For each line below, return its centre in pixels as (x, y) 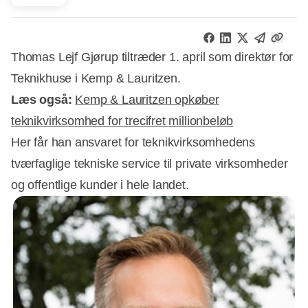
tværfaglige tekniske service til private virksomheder (150, 163)
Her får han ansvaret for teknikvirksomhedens (133, 142)
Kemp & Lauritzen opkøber (147, 99)
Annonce (179, 198)
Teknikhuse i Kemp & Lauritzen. (96, 78)
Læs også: (42, 99)
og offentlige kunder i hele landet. (100, 185)
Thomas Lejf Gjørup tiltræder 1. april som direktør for (152, 57)
